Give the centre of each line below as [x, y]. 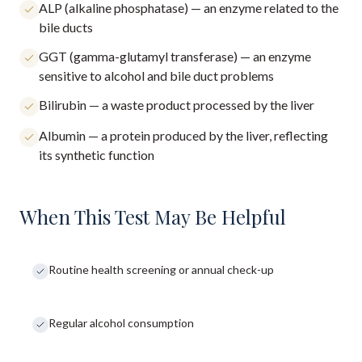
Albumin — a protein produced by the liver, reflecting [183, 135]
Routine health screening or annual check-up [161, 269]
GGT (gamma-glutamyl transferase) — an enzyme [175, 56]
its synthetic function [97, 155]
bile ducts [66, 27]
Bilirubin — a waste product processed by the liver [177, 105]
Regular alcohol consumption [121, 323]
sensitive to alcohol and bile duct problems [156, 76]
